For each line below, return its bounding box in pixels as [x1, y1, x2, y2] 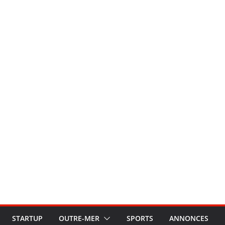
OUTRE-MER [59, 213, 99, 223]
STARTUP [12, 213, 43, 223]
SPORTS [127, 213, 153, 223]
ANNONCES [169, 213, 208, 223]
